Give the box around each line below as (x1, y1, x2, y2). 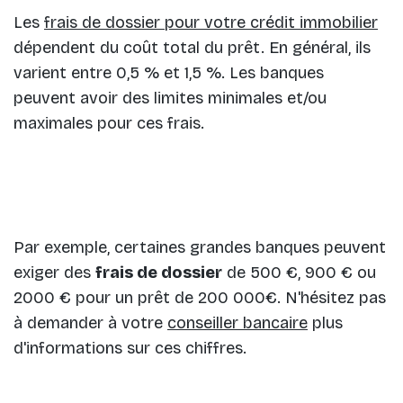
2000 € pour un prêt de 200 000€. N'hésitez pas (13, 288, 386, 309)
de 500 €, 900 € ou (222, 263, 376, 283)
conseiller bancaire (167, 313, 308, 334)
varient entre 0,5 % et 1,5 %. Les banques (13, 63, 324, 84)
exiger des (13, 263, 95, 283)
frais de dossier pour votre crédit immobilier (44, 13, 378, 33)
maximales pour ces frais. (13, 113, 204, 134)
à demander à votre (13, 313, 167, 334)
